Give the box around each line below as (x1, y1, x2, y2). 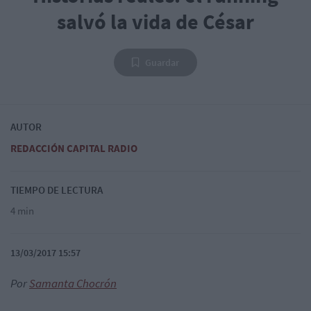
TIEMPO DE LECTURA (10, 183, 103, 196)
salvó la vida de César (57, 8, 254, 35)
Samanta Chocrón (29, 275, 117, 291)
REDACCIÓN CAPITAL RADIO (10, 141, 137, 155)
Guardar (145, 56, 179, 69)
